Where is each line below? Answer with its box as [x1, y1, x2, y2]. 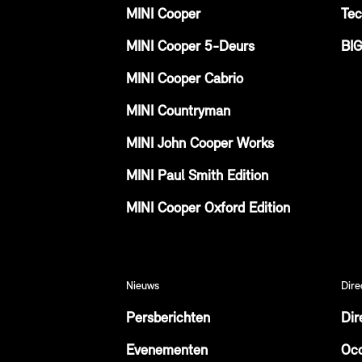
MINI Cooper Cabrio [126, 72, 243, 87]
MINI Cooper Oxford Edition [126, 201, 290, 217]
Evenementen [126, 343, 208, 359]
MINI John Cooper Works [126, 137, 274, 152]
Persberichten [126, 311, 210, 326]
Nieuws [126, 280, 159, 293]
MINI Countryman [126, 104, 230, 120]
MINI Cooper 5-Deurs [126, 40, 255, 55]
